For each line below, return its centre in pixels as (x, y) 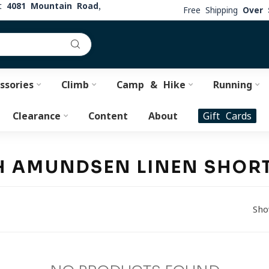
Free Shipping (213, 10)
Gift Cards (227, 116)
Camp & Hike (151, 85)
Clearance (37, 116)
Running (232, 85)
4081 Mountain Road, (54, 6)
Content (108, 116)
